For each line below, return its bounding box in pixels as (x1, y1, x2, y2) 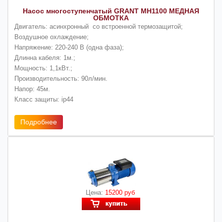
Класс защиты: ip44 (14, 95, 73, 103)
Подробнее (20, 117, 57, 126)
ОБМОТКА (93, 13, 129, 22)
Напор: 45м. (14, 85, 50, 93)
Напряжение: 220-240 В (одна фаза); (14, 43, 124, 51)
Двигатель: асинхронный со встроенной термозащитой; (14, 22, 183, 30)
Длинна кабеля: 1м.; (14, 54, 75, 61)
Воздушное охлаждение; (14, 33, 89, 41)
